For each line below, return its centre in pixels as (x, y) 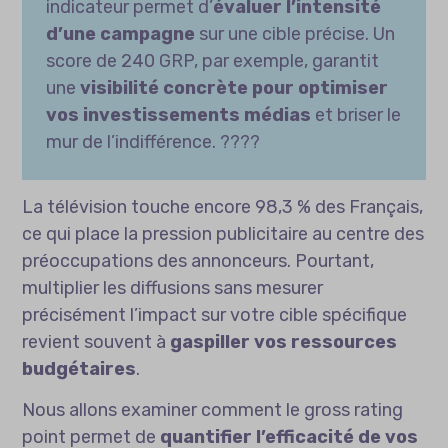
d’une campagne (121, 34)
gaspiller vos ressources (284, 342)
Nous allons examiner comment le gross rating (213, 410)
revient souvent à (96, 342)
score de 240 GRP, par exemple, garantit (213, 61)
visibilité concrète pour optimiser (234, 88)
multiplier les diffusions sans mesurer (173, 288)
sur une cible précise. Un (295, 34)
